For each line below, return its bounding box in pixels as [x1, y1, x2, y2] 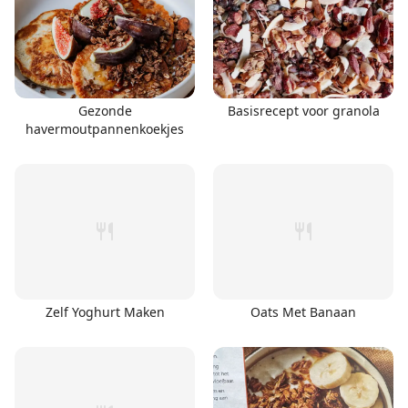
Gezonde [77, 102, 132, 119]
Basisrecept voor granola [227, 102, 380, 119]
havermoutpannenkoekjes [25, 120, 184, 138]
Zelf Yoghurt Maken [45, 302, 165, 321]
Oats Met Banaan [250, 302, 356, 321]
